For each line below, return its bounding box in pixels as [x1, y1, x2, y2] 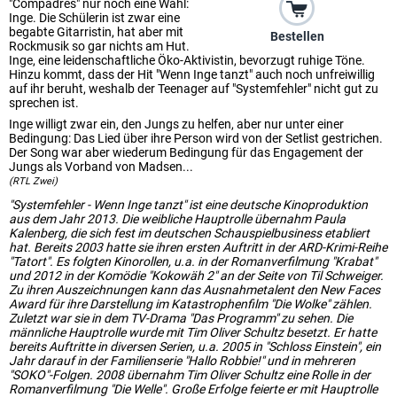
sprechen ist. [9, 96, 79, 110]
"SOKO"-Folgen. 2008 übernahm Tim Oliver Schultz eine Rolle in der [9, 368, 370, 382]
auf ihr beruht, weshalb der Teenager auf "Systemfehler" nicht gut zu [9, 82, 378, 96]
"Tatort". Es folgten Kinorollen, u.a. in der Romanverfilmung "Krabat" [9, 254, 377, 269]
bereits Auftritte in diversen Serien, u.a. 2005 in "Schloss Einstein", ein [9, 339, 381, 354]
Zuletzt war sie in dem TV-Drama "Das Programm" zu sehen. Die [9, 311, 353, 325]
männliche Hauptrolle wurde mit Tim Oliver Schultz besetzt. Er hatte [9, 325, 377, 339]
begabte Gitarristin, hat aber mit [9, 25, 183, 39]
